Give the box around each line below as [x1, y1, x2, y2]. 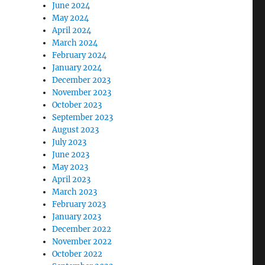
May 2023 [52, 161, 89, 172]
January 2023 [52, 211, 102, 222]
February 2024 [52, 50, 107, 60]
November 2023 [52, 87, 112, 98]
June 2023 [52, 149, 90, 160]
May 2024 [52, 12, 89, 23]
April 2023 [52, 174, 91, 185]
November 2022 [52, 236, 112, 247]
